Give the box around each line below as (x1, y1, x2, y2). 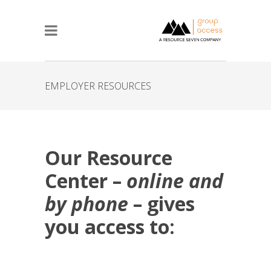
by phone (45, 191, 128, 217)
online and (126, 168, 223, 194)
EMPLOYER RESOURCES (45, 79, 151, 93)
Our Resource (45, 145, 172, 171)
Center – (45, 168, 126, 194)
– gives (128, 191, 195, 217)
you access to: (45, 214, 175, 240)
